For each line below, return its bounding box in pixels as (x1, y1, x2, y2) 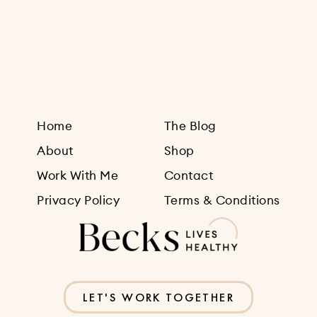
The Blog (163, 118, 217, 134)
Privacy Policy (37, 192, 120, 208)
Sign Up (138, 25, 179, 38)
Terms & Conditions (163, 192, 280, 208)
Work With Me (37, 168, 119, 183)
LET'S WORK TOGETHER (83, 290, 234, 306)
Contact (163, 168, 214, 183)
